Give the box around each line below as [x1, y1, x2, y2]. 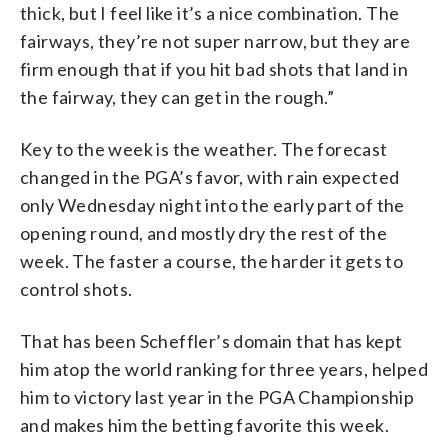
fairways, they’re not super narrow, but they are [20, 29, 411, 52]
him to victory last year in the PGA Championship [20, 385, 415, 408]
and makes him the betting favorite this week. [20, 413, 389, 436]
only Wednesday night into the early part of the [20, 193, 405, 216]
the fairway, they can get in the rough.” [20, 85, 334, 108]
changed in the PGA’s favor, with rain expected [20, 165, 400, 188]
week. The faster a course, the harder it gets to [20, 249, 404, 272]
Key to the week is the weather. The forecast [20, 137, 388, 160]
